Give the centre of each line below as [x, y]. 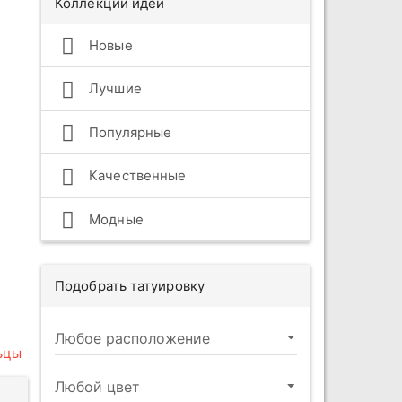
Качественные [136, 176]
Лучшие [114, 89]
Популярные [129, 132]
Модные [114, 219]
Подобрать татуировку [130, 286]
